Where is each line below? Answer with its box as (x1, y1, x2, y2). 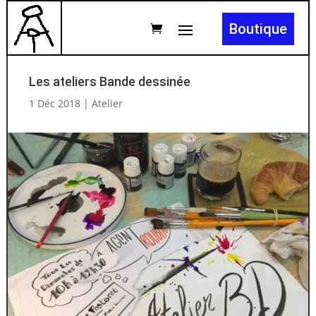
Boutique (229, 20, 288, 37)
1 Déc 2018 (28, 97, 80, 110)
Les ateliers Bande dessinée (28, 74, 190, 89)
